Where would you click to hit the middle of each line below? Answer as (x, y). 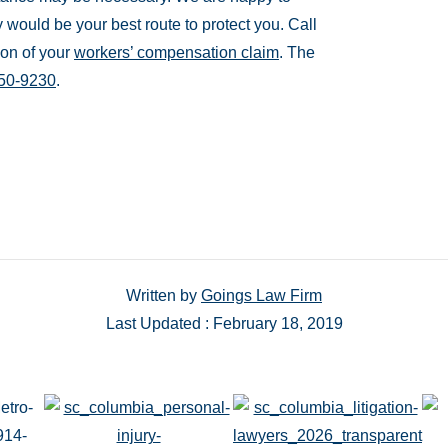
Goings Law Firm (261, 295)
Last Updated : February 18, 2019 (224, 323)
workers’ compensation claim (176, 52)
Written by (163, 295)
